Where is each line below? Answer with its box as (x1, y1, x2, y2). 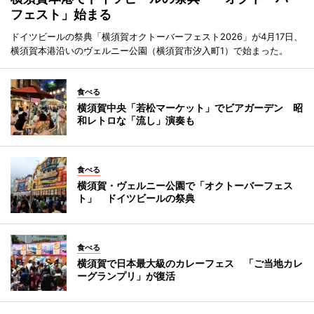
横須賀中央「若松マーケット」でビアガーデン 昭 (77, 102, 303, 114)
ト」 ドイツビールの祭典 (77, 192, 195, 204)
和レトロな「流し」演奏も (77, 114, 195, 126)
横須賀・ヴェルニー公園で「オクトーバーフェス (77, 179, 293, 191)
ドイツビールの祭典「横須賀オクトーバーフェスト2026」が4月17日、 (11, 31, 303, 42)
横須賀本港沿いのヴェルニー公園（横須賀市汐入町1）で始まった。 (11, 45, 288, 56)
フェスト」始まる (11, 7, 111, 22)
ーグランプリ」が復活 (77, 270, 175, 282)
